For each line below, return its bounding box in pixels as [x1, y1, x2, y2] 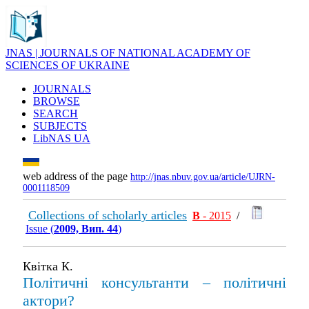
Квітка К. [23, 259, 73, 273]
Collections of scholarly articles [28, 208, 187, 222]
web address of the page [23, 170, 130, 182]
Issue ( [26, 223, 54, 235]
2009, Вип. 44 [54, 223, 118, 235]
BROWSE [33, 95, 80, 107]
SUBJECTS [33, 120, 87, 132]
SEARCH [33, 108, 78, 119]
